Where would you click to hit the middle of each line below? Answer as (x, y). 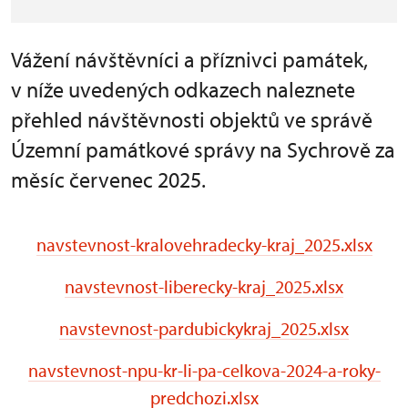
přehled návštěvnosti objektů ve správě (192, 119)
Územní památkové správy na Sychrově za (203, 149)
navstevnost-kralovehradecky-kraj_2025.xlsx (204, 245)
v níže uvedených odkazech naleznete (183, 89)
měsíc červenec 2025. (108, 179)
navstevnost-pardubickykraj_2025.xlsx (204, 328)
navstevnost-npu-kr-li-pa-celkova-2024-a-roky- (204, 370)
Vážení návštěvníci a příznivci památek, (189, 59)
